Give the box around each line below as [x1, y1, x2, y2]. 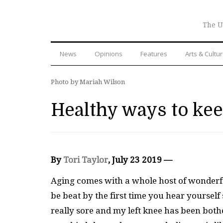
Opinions [95, 49, 122, 58]
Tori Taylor [63, 154, 108, 165]
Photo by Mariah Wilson [51, 78, 125, 86]
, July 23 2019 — [108, 154, 172, 165]
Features [140, 49, 167, 58]
